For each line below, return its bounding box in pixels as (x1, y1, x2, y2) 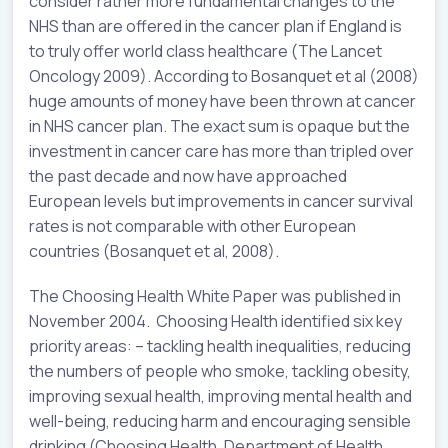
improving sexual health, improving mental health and (29, 385, 412, 408)
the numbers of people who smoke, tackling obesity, (29, 360, 411, 383)
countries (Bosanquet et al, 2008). (29, 240, 279, 263)
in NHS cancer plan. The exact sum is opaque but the (29, 115, 410, 138)
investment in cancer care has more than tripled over (29, 140, 414, 163)
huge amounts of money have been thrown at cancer (29, 90, 416, 113)
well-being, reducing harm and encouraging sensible (29, 410, 411, 433)
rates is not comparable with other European (29, 215, 356, 238)
